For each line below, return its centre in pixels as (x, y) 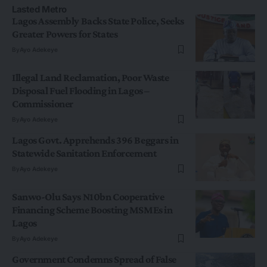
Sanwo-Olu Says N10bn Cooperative (88, 196)
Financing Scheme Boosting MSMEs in (92, 209)
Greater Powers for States (65, 34)
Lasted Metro (39, 9)
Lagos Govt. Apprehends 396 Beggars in (95, 140)
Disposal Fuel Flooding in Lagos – (81, 90)
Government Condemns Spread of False (94, 259)
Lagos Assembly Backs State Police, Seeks (98, 21)
